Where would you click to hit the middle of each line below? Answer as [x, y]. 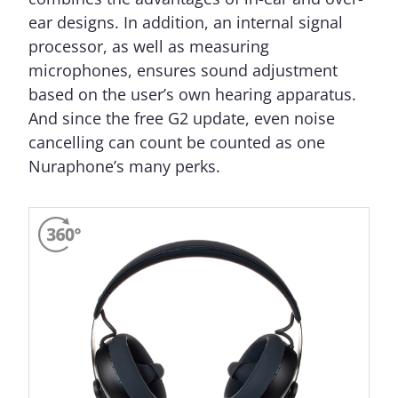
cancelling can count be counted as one [177, 143]
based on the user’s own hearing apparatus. [192, 95]
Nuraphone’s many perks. [124, 167]
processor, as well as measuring [149, 47]
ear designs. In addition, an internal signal [186, 23]
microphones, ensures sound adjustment [183, 71]
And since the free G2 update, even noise [182, 119]
